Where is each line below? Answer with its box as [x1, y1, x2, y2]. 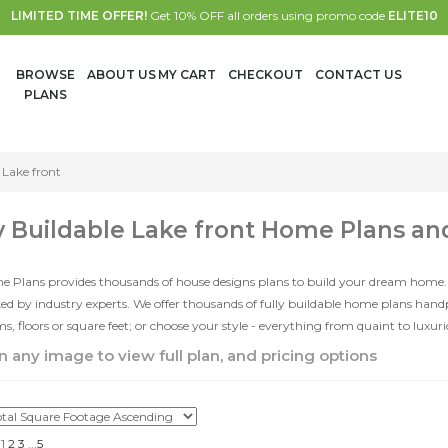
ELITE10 [387, 8, 438, 23]
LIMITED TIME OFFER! [10, 8, 147, 23]
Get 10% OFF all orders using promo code [146, 8, 388, 23]
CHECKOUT [227, 67, 303, 82]
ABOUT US [87, 67, 156, 82]
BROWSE [15, 67, 75, 82]
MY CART [157, 67, 216, 82]
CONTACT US [315, 67, 402, 82]
